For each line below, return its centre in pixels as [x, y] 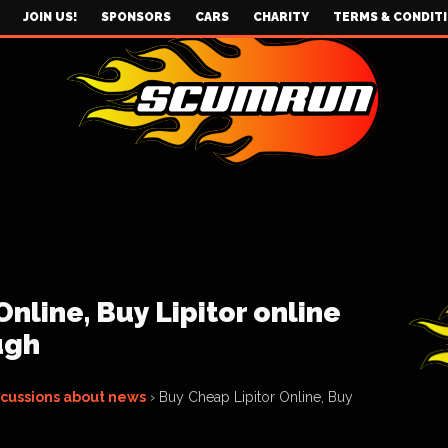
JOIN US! [50, 17]
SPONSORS [136, 17]
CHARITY [281, 17]
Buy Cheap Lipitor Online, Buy [256, 397]
